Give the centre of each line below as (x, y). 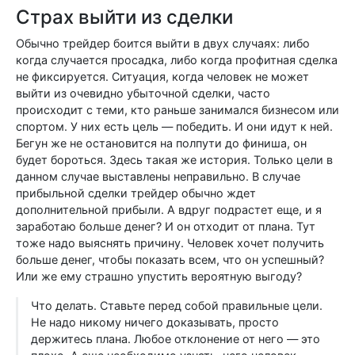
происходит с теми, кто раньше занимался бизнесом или (177, 110)
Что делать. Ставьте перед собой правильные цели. (177, 305)
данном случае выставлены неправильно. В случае (158, 176)
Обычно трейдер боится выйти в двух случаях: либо (163, 43)
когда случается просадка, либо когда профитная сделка (177, 60)
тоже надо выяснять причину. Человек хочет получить (170, 243)
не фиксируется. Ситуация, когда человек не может (162, 76)
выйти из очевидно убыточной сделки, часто (143, 93)
